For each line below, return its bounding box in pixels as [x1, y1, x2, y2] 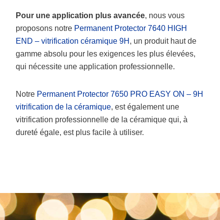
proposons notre [16, 24, 74, 32]
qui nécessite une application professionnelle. [16, 62, 175, 71]
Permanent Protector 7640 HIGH [74, 24, 187, 32]
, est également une [111, 102, 179, 111]
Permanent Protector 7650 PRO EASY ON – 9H [37, 89, 203, 98]
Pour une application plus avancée [16, 11, 145, 20]
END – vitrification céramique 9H [16, 36, 130, 45]
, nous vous [145, 11, 185, 20]
